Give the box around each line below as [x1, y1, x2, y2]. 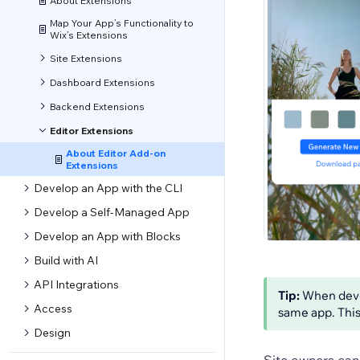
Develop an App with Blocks [34, 229, 181, 243]
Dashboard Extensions [50, 76, 155, 88]
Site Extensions [50, 51, 122, 64]
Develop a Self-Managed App [34, 205, 190, 219]
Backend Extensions [50, 100, 145, 112]
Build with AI [34, 253, 98, 268]
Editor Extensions [50, 124, 133, 137]
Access [34, 301, 72, 316]
